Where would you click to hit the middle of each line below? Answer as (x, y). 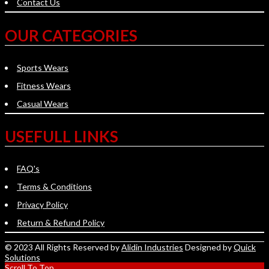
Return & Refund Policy (61, 222)
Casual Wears (43, 103)
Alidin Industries (152, 247)
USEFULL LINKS (62, 137)
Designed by (208, 247)
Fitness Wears (44, 85)
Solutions (23, 257)
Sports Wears (43, 67)
